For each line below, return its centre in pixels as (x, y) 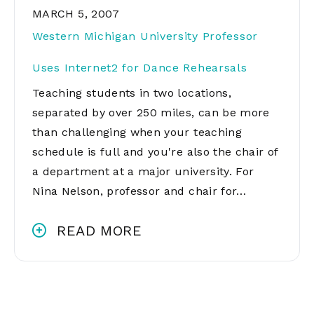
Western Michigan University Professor (145, 36)
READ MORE (100, 231)
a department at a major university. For (143, 171)
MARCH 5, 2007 (76, 14)
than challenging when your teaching (137, 132)
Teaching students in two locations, (132, 93)
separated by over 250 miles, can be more (151, 112)
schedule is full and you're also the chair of (155, 152)
